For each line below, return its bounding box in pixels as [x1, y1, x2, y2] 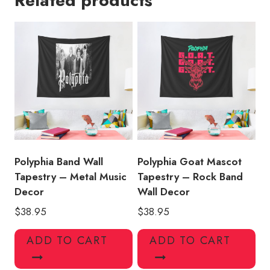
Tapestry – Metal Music [14, 169, 127, 184]
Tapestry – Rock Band [137, 169, 243, 184]
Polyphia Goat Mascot [137, 154, 242, 169]
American [14, 6, 57, 21]
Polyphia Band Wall [14, 154, 103, 169]
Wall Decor [137, 184, 190, 199]
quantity [14, 36, 48, 51]
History [14, 21, 45, 36]
